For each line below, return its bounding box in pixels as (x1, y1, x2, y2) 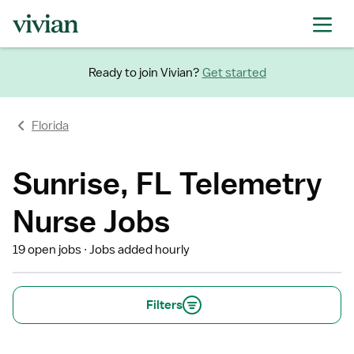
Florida (32, 118, 69, 134)
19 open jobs (13, 242, 81, 258)
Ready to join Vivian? (88, 64, 200, 81)
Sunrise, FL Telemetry (13, 164, 322, 201)
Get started (201, 64, 266, 81)
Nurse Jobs (13, 202, 170, 239)
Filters (146, 297, 183, 313)
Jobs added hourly (89, 242, 190, 258)
